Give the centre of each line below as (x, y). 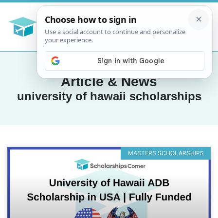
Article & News (109, 81)
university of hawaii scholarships (109, 96)
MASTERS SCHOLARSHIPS (166, 153)
